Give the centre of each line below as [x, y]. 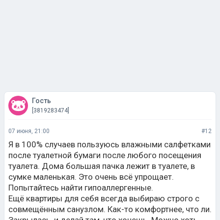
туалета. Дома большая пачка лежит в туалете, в [102, 166]
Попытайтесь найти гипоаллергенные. [81, 188]
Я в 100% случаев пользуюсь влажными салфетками [110, 144]
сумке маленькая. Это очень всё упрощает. [91, 177]
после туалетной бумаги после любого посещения [105, 155]
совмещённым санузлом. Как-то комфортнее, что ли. [110, 209]
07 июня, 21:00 [29, 131]
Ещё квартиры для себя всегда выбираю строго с [104, 198]
